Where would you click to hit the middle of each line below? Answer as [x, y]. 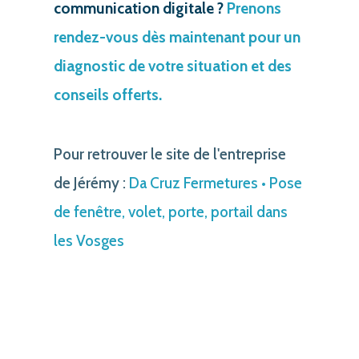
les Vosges [89, 240]
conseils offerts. [107, 95]
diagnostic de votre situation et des [172, 66]
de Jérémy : [91, 183]
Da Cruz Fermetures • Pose [215, 183]
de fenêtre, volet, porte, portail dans [170, 212]
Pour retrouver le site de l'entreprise [169, 154]
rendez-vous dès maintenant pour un [177, 37]
